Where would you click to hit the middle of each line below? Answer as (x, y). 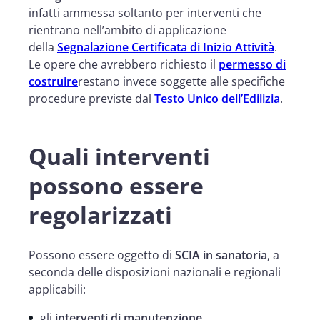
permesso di (252, 64)
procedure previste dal (91, 98)
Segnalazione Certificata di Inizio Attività (166, 47)
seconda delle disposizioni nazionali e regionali (155, 272)
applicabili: (57, 289)
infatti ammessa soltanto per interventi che (145, 12)
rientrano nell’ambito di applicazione (127, 30)
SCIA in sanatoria (221, 255)
